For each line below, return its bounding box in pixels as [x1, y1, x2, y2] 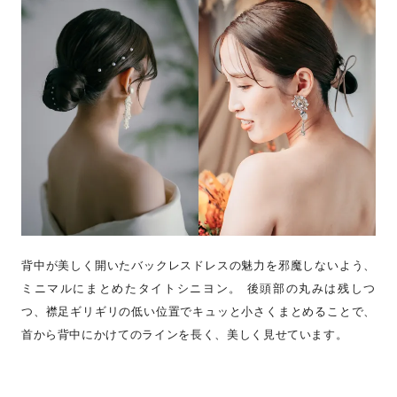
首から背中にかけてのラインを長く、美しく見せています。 [20, 327, 348, 342]
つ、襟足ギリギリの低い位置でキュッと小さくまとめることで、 [20, 304, 377, 319]
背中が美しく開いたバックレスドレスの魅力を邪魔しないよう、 [20, 258, 377, 273]
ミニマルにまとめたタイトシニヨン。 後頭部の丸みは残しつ [20, 281, 377, 296]
